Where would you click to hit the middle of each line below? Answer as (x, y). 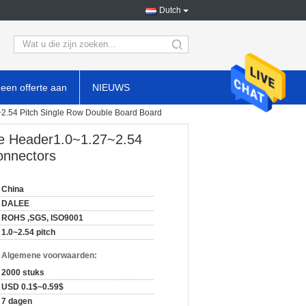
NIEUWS (111, 87)
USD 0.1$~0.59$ (32, 287)
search (189, 50)
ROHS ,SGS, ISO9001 (42, 218)
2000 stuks (23, 273)
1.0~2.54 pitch (28, 232)
